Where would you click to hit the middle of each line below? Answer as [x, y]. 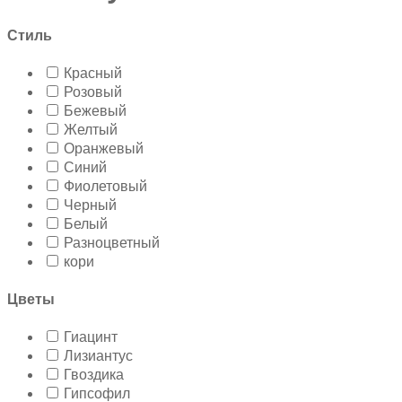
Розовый [93, 92]
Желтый [91, 129]
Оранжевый [104, 148]
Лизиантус [98, 356]
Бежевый [95, 110]
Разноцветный [112, 242]
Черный [90, 205]
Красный [93, 73]
